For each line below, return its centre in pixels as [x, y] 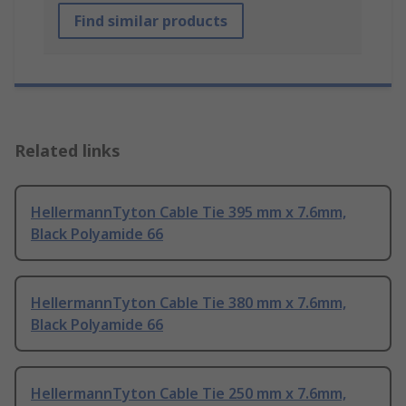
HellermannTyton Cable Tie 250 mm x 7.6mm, [188, 394]
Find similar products [151, 21]
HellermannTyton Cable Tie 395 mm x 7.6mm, [188, 213]
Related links [68, 151]
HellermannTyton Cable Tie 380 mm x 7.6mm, [188, 303]
